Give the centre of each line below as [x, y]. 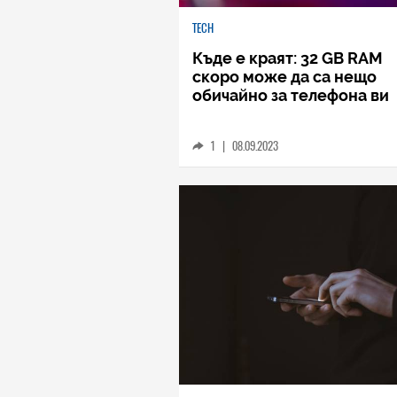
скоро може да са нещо [284, 76]
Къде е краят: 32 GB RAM [288, 58]
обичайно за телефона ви [291, 95]
